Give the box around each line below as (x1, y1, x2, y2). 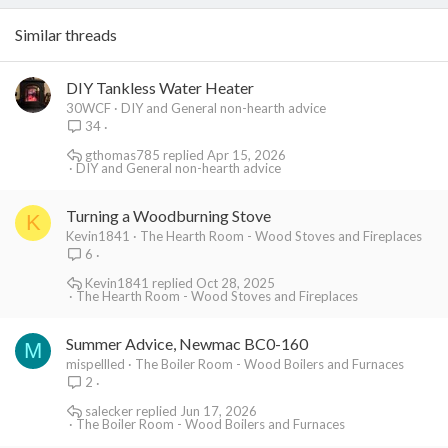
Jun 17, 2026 (179, 402, 257, 419)
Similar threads (15, 25, 117, 44)
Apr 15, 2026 (206, 146, 286, 163)
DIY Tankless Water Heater (66, 78, 254, 97)
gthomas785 (84, 146, 160, 163)
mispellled (66, 356, 125, 372)
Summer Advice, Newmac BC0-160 (66, 334, 308, 353)
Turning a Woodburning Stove (66, 206, 271, 225)
